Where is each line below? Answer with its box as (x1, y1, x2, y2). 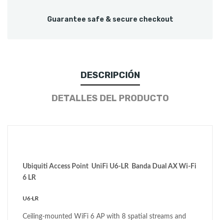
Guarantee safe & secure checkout (47, 15, 173, 24)
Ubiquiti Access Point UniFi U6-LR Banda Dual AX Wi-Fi (23, 163, 196, 170)
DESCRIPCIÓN (80, 70, 140, 81)
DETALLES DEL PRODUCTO (51, 93, 169, 104)
